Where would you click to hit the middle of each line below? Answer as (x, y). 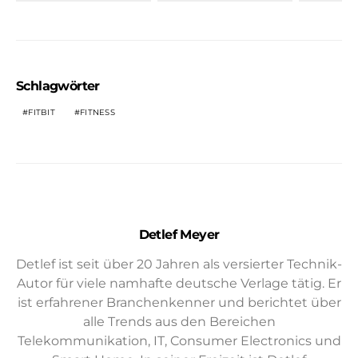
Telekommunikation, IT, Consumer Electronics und (179, 340)
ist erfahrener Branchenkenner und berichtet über (179, 302)
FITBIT (42, 112)
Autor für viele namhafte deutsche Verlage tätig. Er (179, 283)
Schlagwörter (58, 86)
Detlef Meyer (179, 234)
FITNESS (97, 112)
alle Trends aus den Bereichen (179, 321)
